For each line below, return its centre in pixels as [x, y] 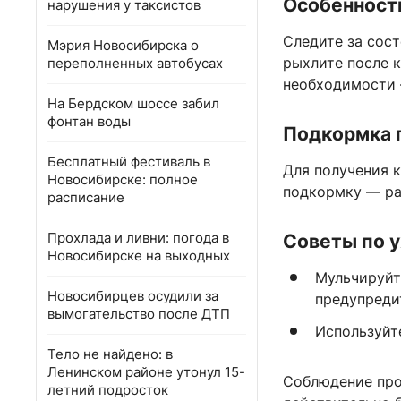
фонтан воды [89, 121]
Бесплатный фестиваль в [129, 162]
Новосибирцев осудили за [133, 296]
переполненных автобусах [135, 63]
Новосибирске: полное [123, 179]
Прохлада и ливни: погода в [138, 238]
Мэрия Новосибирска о [123, 45]
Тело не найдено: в [110, 354]
